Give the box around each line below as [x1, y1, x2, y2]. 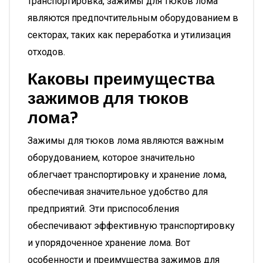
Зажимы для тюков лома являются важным [28, 135, 224, 146]
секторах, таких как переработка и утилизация [28, 29, 231, 41]
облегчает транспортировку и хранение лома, [28, 169, 227, 180]
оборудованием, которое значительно [28, 152, 195, 163]
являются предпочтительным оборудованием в [28, 12, 238, 23]
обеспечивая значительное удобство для [28, 186, 208, 197]
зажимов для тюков [28, 87, 188, 109]
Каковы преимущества [28, 68, 215, 90]
